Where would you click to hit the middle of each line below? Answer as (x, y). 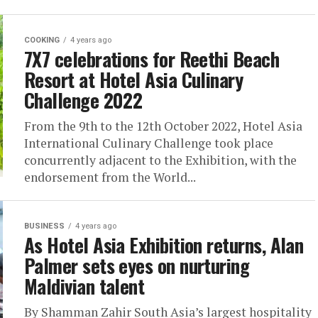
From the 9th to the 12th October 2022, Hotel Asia (163, 126)
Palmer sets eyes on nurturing (137, 265)
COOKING (42, 40)
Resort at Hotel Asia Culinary (134, 79)
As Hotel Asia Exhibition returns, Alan (164, 245)
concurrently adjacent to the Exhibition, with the (160, 160)
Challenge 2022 (83, 100)
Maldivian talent (84, 286)
